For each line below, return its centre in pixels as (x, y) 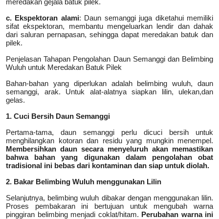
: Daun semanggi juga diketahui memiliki (146, 18)
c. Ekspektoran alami (43, 18)
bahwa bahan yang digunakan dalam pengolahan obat (109, 157)
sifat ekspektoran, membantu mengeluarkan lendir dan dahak (109, 26)
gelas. (15, 100)
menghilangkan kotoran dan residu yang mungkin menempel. (109, 140)
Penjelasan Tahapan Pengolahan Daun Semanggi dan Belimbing (109, 59)
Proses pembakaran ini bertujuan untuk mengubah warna (109, 206)
